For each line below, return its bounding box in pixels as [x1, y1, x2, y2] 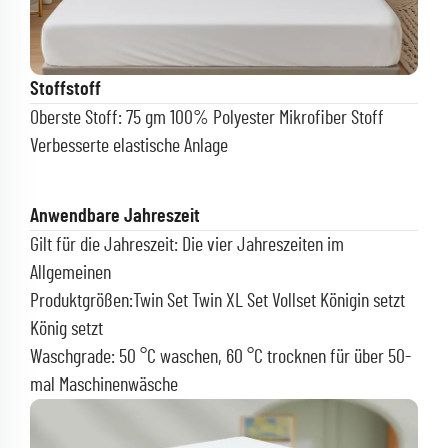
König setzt [30, 319, 103, 340]
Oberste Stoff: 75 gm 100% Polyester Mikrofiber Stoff [30, 108, 384, 129]
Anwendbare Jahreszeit [30, 206, 200, 227]
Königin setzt [320, 291, 405, 312]
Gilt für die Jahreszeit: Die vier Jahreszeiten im [30, 235, 344, 256]
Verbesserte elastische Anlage [30, 136, 228, 157]
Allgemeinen [30, 263, 111, 284]
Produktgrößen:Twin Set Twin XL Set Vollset [30, 291, 320, 312]
